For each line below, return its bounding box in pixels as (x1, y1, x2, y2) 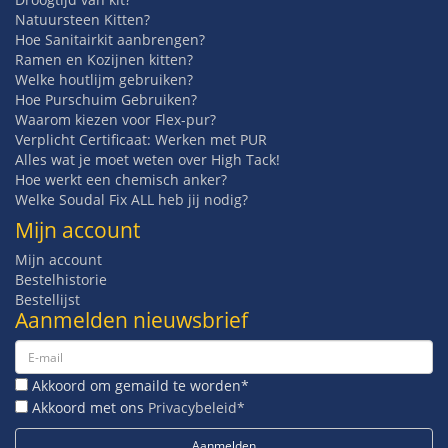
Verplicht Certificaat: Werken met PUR (15, 130, 267, 150)
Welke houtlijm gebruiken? (15, 70, 193, 90)
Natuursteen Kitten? (15, 10, 150, 30)
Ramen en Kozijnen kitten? (15, 50, 193, 70)
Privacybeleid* (148, 398, 245, 418)
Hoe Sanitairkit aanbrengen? (15, 30, 205, 50)
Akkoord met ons (28, 398, 148, 418)
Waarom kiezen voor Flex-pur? (15, 110, 216, 130)
